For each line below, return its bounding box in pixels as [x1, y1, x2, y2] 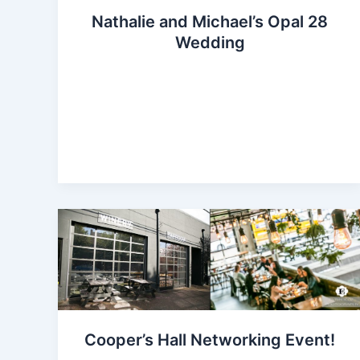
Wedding [174, 32, 245, 52]
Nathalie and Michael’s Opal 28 [92, 11, 329, 31]
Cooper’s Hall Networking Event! [84, 329, 336, 350]
